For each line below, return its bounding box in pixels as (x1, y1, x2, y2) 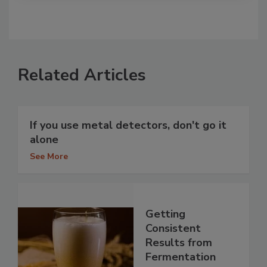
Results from (145, 235, 212, 250)
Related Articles (18, 64, 146, 87)
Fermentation (145, 249, 216, 264)
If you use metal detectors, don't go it (30, 118, 226, 133)
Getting (145, 206, 185, 221)
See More (30, 151, 68, 163)
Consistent (145, 221, 201, 235)
